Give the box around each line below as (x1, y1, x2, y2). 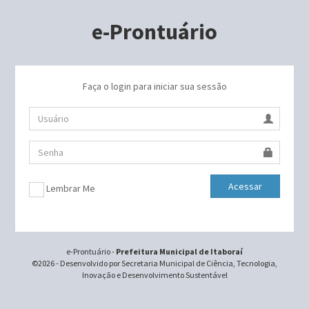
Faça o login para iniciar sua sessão (82, 80, 227, 92)
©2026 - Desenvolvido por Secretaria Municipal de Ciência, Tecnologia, (32, 257, 277, 268)
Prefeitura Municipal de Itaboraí (116, 246, 243, 257)
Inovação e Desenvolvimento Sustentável (81, 269, 228, 280)
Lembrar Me (44, 182, 96, 195)
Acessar (228, 180, 262, 192)
